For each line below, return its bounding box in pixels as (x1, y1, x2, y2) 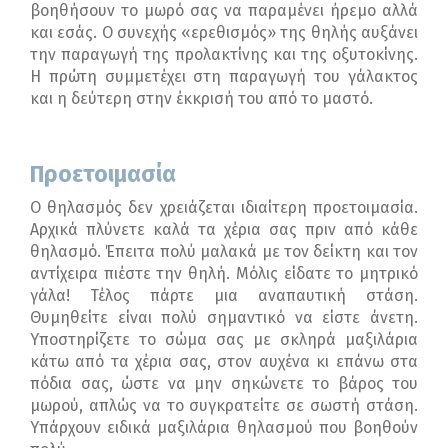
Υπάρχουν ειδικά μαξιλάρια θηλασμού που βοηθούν (30, 418, 418, 438)
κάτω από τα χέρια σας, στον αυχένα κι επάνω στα (30, 352, 418, 372)
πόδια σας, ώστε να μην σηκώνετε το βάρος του (30, 374, 418, 394)
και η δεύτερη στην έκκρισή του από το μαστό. (30, 89, 373, 109)
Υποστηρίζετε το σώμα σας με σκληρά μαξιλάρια (30, 330, 418, 350)
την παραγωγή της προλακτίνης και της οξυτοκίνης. (30, 45, 418, 65)
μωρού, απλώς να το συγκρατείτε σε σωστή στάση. (30, 396, 418, 416)
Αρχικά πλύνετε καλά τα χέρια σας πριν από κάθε (30, 220, 418, 240)
